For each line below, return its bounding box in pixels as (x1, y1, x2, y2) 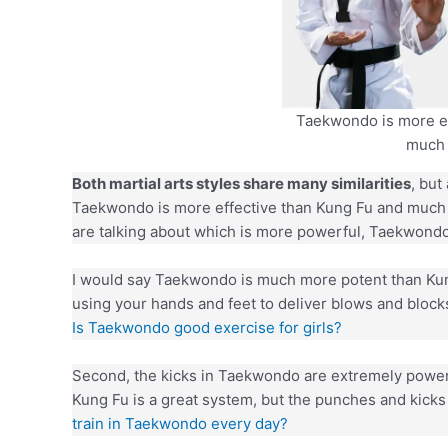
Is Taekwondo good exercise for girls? (72, 318, 342, 337)
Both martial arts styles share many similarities (72, 174, 411, 193)
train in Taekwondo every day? (72, 414, 288, 433)
